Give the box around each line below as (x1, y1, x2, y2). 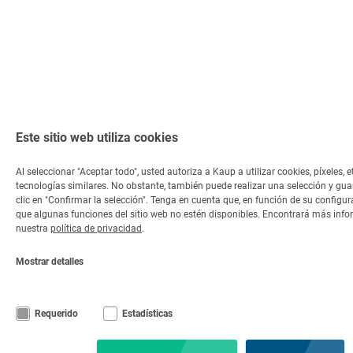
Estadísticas (122, 308, 173, 319)
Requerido (35, 308, 78, 319)
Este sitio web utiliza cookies (16, 130, 178, 145)
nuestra (16, 223, 50, 234)
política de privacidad (50, 223, 142, 234)
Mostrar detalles (16, 256, 84, 267)
